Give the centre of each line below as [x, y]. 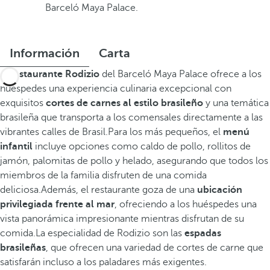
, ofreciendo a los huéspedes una [186, 204]
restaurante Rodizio [56, 74]
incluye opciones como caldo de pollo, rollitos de [143, 146]
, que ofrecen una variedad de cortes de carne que [155, 248]
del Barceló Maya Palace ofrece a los [182, 74]
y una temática [236, 103]
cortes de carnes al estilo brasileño [124, 103]
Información [45, 53]
